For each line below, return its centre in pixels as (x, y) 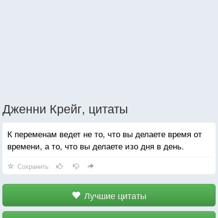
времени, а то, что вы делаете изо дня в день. (96, 145)
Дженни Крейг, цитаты (65, 108)
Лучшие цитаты (115, 195)
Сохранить (33, 166)
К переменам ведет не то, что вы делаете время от (105, 133)
